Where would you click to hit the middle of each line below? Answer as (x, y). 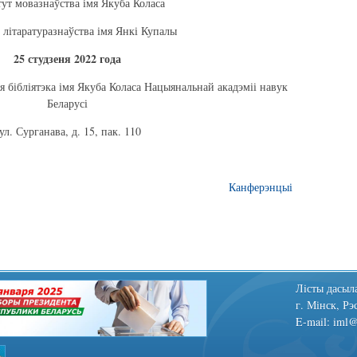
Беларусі (67, 103)
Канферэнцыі (261, 186)
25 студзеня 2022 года (67, 58)
